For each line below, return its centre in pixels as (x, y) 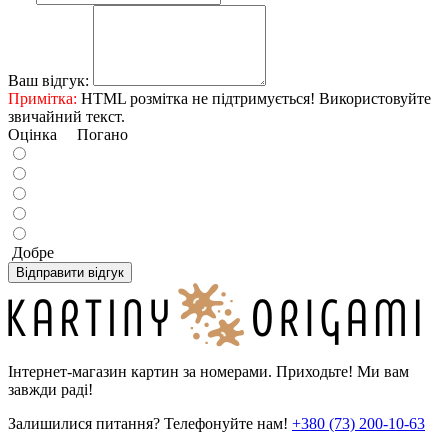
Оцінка (32, 134)
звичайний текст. (66, 116)
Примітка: (42, 98)
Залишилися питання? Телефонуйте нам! (148, 423)
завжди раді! (50, 389)
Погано (94, 134)
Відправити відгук (70, 272)
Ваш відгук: (48, 80)
